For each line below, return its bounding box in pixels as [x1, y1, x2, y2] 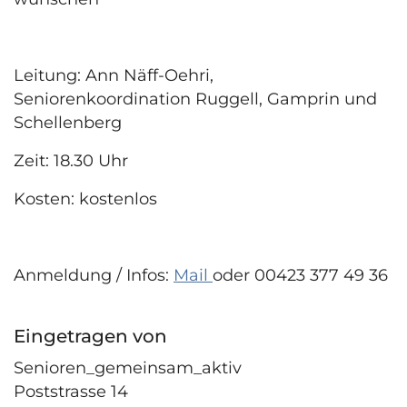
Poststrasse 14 [14, 381, 128, 402]
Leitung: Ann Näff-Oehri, [14, 65, 213, 85]
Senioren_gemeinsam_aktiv [14, 357, 242, 378]
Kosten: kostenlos [14, 188, 157, 209]
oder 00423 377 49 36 [213, 264, 388, 285]
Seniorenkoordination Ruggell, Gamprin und [14, 88, 377, 109]
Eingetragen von [14, 324, 167, 347]
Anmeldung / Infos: [14, 264, 174, 285]
